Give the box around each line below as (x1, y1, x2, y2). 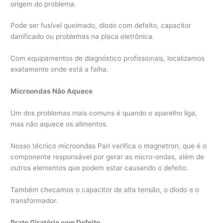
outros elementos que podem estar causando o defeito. (10, 163, 189, 172)
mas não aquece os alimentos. (10, 120, 109, 128)
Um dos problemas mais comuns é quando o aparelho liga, (10, 109, 198, 117)
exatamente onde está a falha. (10, 65, 109, 74)
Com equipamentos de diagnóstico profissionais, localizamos (10, 54, 205, 63)
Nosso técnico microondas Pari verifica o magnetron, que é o (10, 141, 207, 150)
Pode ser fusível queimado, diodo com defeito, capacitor (10, 21, 192, 30)
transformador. (10, 196, 58, 205)
